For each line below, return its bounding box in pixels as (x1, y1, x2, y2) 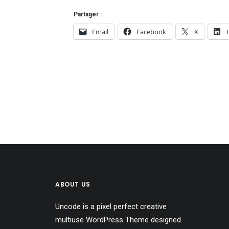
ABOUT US (55, 180, 90, 189)
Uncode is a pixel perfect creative (55, 202, 167, 211)
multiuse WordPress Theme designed (55, 215, 181, 224)
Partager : (74, 11, 102, 18)
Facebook (136, 27, 166, 36)
